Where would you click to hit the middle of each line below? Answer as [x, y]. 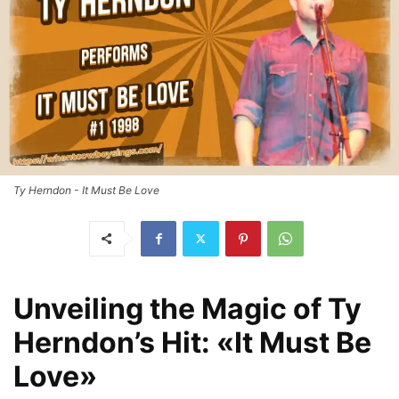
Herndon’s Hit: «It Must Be [192, 342]
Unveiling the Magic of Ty [187, 308]
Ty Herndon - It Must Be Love [86, 190]
